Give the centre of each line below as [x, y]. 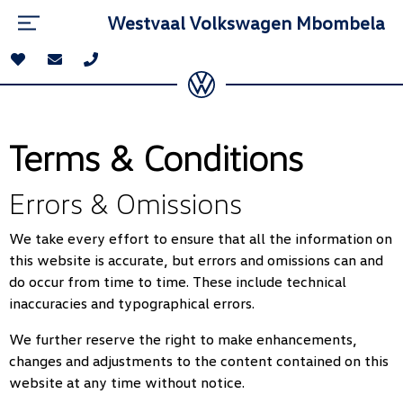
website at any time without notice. [127, 382]
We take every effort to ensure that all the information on [201, 238]
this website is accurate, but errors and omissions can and [196, 260]
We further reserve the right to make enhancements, [183, 339]
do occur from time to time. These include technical [178, 282]
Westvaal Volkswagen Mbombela [246, 22]
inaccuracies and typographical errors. [132, 303]
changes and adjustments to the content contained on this [199, 361]
